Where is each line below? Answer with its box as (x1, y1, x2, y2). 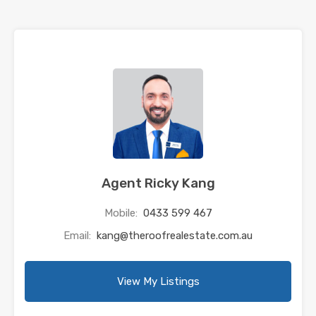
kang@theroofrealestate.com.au (97, 229, 253, 242)
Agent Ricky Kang (101, 174, 215, 191)
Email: (63, 229, 94, 242)
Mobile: (104, 206, 140, 219)
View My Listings (116, 274, 200, 288)
